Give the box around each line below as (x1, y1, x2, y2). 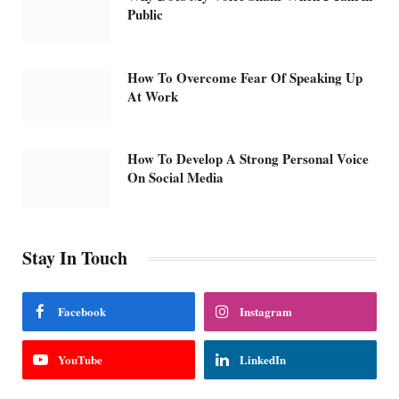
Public (127, 4, 163, 25)
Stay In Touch (22, 245, 127, 272)
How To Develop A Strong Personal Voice (127, 149, 369, 169)
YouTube (58, 351, 102, 369)
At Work (127, 85, 178, 106)
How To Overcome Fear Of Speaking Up (127, 67, 362, 87)
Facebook (58, 303, 106, 321)
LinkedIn (240, 351, 286, 369)
